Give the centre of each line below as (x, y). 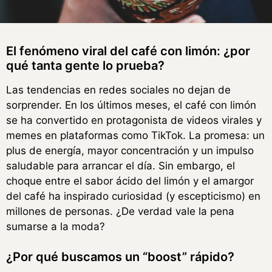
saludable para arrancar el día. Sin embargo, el (121, 165)
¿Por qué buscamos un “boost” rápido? (120, 257)
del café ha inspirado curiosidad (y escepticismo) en (133, 196)
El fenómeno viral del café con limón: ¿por (128, 51)
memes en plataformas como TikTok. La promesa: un (135, 135)
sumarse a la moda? (56, 226)
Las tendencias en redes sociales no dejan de (118, 90)
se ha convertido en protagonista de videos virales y (134, 120)
